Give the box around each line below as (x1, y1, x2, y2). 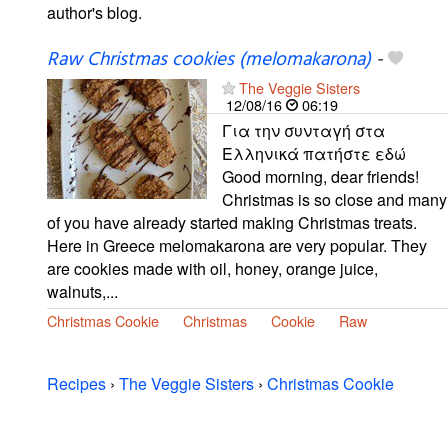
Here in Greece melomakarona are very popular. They (47, 233, 427, 257)
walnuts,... (47, 279, 118, 303)
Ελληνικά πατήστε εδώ (222, 141, 406, 165)
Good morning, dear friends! (222, 164, 419, 188)
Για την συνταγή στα (222, 118, 385, 142)
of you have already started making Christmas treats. (47, 210, 417, 234)
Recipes (47, 371, 106, 395)
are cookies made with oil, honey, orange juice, (47, 256, 378, 280)
